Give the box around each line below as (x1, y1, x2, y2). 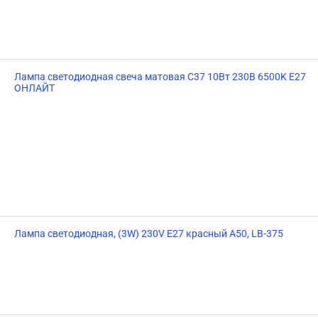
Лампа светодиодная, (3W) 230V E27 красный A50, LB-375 (14, 228, 283, 239)
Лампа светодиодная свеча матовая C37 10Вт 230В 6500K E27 (14, 71, 306, 82)
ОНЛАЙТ (14, 82, 55, 94)
